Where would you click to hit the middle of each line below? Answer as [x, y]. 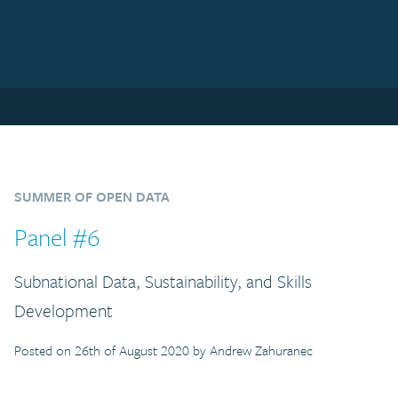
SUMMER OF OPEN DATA [92, 196]
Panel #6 [57, 236]
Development [64, 310]
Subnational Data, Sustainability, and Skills [163, 281]
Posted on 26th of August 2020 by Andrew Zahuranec [163, 350]
